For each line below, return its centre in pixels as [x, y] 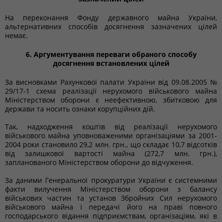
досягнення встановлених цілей [111, 63]
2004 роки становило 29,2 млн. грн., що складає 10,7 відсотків [111, 144]
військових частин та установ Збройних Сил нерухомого [111, 198]
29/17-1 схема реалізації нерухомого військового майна [111, 91]
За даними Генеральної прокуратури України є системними [111, 180]
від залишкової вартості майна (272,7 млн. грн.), [111, 153]
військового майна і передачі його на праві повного [111, 207]
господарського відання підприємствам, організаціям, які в [111, 216]
